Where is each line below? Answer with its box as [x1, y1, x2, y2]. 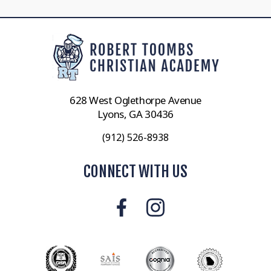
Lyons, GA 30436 [97, 106, 174, 121]
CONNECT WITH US [83, 161, 188, 181]
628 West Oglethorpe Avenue [70, 93, 201, 107]
